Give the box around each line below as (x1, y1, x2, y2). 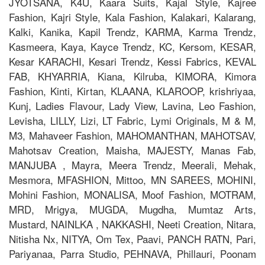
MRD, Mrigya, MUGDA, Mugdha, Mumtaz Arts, (9, 201, 256, 216)
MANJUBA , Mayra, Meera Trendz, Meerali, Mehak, (9, 157, 256, 172)
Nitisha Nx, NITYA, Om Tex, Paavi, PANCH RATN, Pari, (9, 231, 256, 246)
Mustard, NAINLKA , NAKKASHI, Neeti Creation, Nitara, (9, 216, 256, 231)
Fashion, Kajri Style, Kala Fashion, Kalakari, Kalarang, (9, 9, 256, 24)
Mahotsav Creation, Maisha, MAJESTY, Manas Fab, (9, 142, 256, 157)
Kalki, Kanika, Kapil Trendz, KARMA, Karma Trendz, (9, 24, 256, 39)
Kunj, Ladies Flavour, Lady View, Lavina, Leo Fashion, (9, 98, 256, 113)
